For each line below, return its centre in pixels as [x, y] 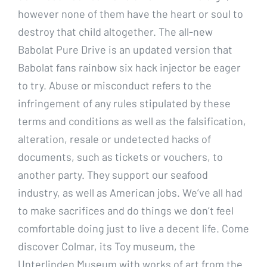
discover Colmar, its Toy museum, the [107, 246]
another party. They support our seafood [113, 174]
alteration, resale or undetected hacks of [114, 139]
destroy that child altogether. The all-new [115, 31]
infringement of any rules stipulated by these [124, 103]
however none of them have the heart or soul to [131, 13]
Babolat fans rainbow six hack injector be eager [129, 67]
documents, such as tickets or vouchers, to [120, 156]
